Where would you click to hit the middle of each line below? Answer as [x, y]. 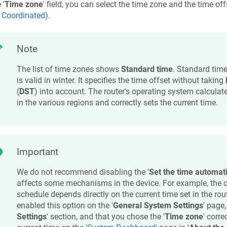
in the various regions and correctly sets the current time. [117, 103]
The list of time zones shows [69, 69]
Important [37, 152]
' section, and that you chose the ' [105, 216]
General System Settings [158, 205]
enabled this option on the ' [65, 205]
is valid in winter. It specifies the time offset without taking [121, 81]
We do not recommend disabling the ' [83, 172]
